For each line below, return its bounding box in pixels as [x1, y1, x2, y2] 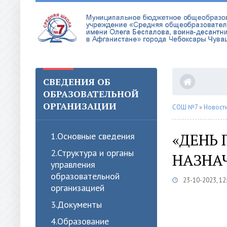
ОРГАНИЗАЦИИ [43, 100, 117, 112]
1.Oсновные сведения [51, 130, 135, 142]
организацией [51, 182, 104, 194]
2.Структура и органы [51, 147, 134, 159]
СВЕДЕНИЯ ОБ [43, 75, 110, 88]
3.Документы [51, 199, 102, 210]
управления [51, 159, 95, 170]
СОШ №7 [172, 103, 198, 111]
